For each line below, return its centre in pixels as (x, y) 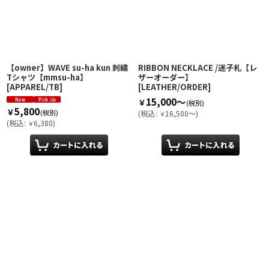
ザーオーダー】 (165, 77)
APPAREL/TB (35, 87)
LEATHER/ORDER (174, 87)
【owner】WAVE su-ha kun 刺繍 (67, 68)
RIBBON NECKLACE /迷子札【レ (198, 68)
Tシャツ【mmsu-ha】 (47, 77)
